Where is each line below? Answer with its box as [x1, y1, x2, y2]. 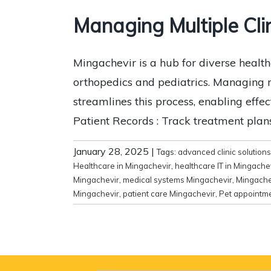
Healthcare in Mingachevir [73, 160, 171, 171]
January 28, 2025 [73, 145, 149, 157]
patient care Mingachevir [123, 188, 215, 198]
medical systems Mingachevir [123, 174, 232, 184]
